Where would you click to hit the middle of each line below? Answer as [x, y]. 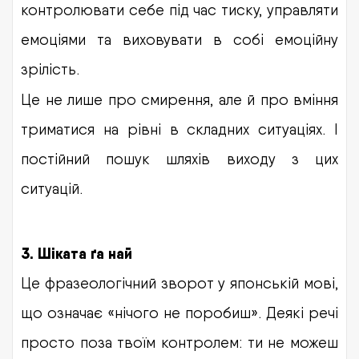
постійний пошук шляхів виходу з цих [179, 158]
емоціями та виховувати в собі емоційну [179, 39]
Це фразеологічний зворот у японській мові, [179, 282]
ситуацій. [52, 188]
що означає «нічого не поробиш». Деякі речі [179, 312]
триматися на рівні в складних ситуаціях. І [179, 129]
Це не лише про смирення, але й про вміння [179, 99]
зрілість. [50, 69]
